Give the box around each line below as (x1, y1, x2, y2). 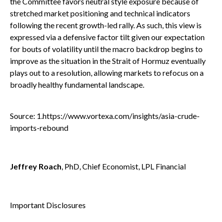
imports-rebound (10, 122, 68, 132)
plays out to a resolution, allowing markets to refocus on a (10, 67, 204, 77)
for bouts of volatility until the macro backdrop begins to (10, 44, 203, 54)
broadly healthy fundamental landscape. (10, 79, 144, 89)
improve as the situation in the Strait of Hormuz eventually (10, 55, 206, 65)
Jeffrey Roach (10, 161, 61, 171)
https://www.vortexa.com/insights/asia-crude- (43, 111, 200, 120)
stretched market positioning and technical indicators (10, 8, 190, 18)
